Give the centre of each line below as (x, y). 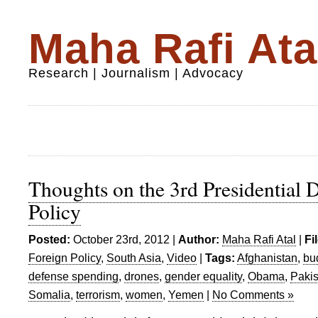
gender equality (203, 276)
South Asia (134, 258)
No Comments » (253, 295)
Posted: (49, 239)
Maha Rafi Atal (259, 239)
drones (142, 276)
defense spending (73, 276)
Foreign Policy (65, 258)
